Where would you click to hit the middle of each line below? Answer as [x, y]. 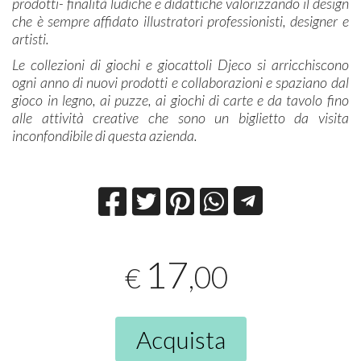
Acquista [180, 339]
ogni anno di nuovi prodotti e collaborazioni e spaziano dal [180, 83]
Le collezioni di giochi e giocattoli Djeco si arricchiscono [180, 65]
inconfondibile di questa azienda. [105, 136]
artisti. [32, 39]
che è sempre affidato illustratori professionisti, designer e [180, 21]
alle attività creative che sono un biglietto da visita [180, 118]
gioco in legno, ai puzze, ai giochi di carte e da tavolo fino [180, 100]
